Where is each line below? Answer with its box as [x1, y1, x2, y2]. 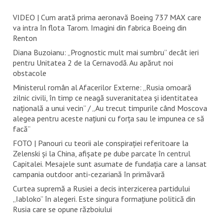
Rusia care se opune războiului [12, 204, 112, 215]
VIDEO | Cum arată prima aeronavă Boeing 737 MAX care [12, 12, 201, 23]
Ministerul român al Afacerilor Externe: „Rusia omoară [12, 82, 191, 93]
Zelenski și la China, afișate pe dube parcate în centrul [12, 148, 190, 159]
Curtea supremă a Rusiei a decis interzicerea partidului [12, 184, 190, 194]
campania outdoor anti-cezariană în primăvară [12, 169, 165, 180]
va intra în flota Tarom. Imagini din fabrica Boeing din [12, 23, 186, 33]
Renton [12, 33, 37, 43]
